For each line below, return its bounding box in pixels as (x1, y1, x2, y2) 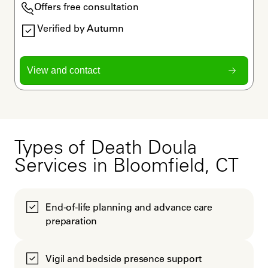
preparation (45, 214, 98, 227)
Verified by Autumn (36, 22, 124, 35)
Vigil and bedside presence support (45, 252, 202, 264)
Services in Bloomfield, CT (14, 157, 239, 177)
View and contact (27, 65, 100, 76)
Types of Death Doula (14, 139, 197, 159)
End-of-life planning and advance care (45, 200, 213, 213)
